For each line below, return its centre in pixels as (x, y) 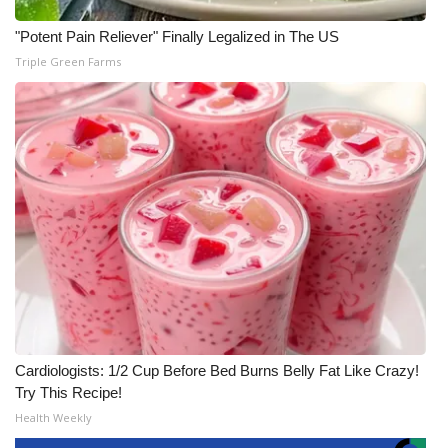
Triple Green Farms (68, 61)
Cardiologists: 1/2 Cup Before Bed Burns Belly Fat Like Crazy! (217, 370)
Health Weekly (53, 417)
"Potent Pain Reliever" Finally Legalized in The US (177, 36)
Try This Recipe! (68, 392)
